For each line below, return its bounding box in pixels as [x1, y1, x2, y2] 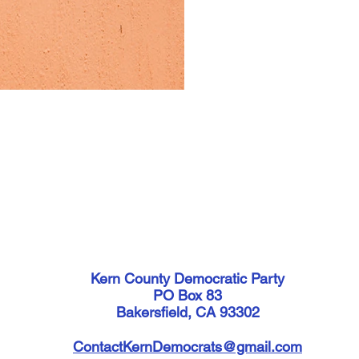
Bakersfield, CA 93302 [115, 304, 260, 321]
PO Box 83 [153, 287, 222, 304]
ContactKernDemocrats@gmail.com [73, 338, 302, 355]
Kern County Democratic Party [91, 270, 284, 287]
